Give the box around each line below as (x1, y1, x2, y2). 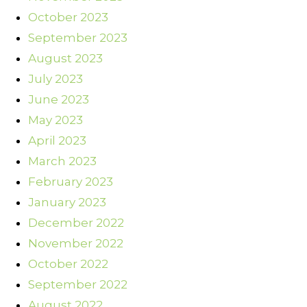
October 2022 (28, 257, 108, 271)
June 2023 (28, 93, 89, 107)
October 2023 (28, 10, 108, 25)
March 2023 (28, 154, 97, 169)
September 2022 (28, 278, 127, 292)
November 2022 (28, 236, 123, 251)
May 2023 (28, 113, 83, 127)
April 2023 (28, 134, 86, 148)
